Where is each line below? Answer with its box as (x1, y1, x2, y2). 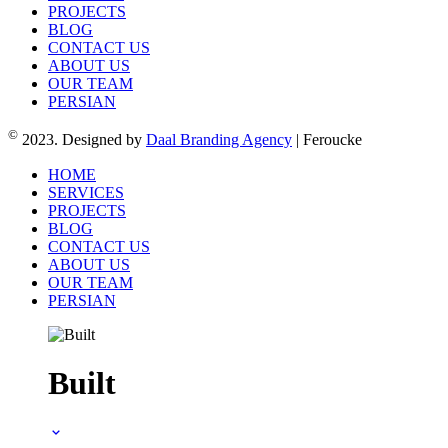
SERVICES (48, 183, 124, 201)
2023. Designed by (18, 131, 146, 149)
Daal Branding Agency (146, 131, 292, 149)
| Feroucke (292, 131, 362, 149)
